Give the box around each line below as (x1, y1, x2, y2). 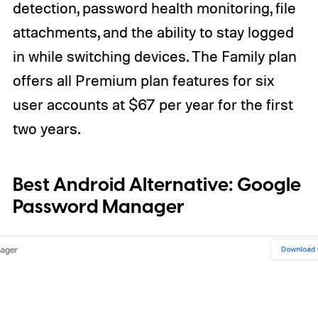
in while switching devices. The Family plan (12, 47, 297, 66)
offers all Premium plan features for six (12, 71, 275, 90)
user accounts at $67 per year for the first (12, 95, 293, 114)
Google (236, 172, 301, 199)
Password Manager (12, 194, 185, 221)
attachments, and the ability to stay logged (12, 23, 294, 42)
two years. (12, 119, 80, 138)
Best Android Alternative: (12, 172, 237, 199)
